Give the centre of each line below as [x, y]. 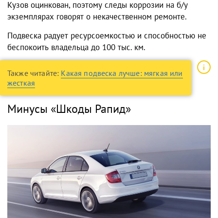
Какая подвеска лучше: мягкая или [122, 73]
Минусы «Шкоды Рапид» [69, 109]
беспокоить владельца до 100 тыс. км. [76, 47]
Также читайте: [34, 73]
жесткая [21, 82]
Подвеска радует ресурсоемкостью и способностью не [107, 35]
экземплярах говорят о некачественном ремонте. [97, 16]
